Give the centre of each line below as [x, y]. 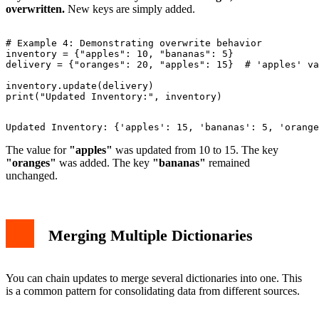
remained [228, 163]
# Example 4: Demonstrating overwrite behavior [134, 43]
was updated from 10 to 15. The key [195, 150]
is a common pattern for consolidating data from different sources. [153, 291]
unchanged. [32, 176]
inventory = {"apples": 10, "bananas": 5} [120, 54]
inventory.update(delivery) [80, 86]
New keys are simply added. [130, 9]
